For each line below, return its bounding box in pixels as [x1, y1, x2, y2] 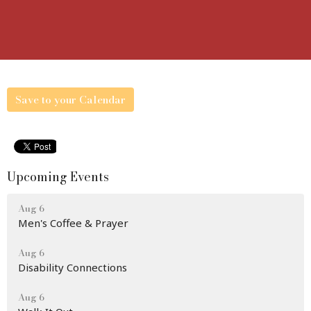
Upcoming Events [7, 167, 109, 186]
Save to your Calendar [15, 91, 126, 108]
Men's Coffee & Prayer [18, 216, 128, 230]
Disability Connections [18, 260, 127, 275]
